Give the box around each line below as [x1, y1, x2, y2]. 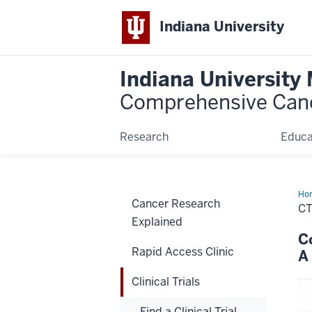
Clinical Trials [132, 274, 200, 289]
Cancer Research [132, 196, 220, 211]
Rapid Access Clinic [132, 244, 234, 259]
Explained [132, 214, 182, 229]
